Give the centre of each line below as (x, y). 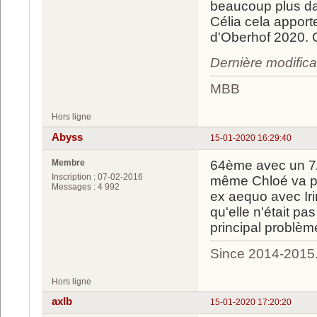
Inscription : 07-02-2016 (97, 177)
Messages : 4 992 (86, 186)
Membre (68, 162)
